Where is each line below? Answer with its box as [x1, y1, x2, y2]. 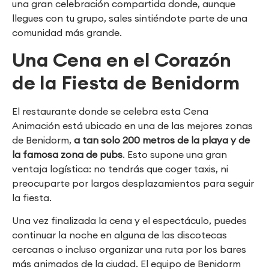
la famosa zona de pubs [12, 148, 122, 160]
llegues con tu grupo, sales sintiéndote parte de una [12, 12, 247, 25]
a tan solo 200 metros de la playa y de [74, 133, 250, 146]
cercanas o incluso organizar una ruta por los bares [12, 243, 246, 256]
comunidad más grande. [12, 26, 122, 39]
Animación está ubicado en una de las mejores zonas [12, 119, 253, 131]
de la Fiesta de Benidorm [12, 70, 240, 95]
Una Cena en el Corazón [12, 47, 231, 72]
